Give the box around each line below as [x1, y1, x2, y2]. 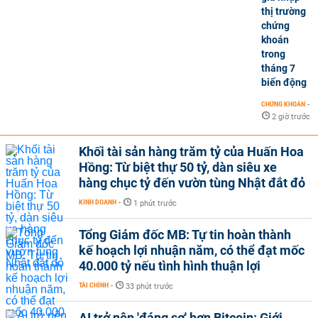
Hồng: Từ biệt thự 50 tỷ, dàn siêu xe [79, 160, 277, 175]
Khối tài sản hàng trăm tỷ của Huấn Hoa [79, 144, 304, 159]
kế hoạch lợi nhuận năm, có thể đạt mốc [79, 243, 305, 258]
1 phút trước [133, 199, 177, 208]
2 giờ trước [272, 112, 310, 121]
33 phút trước [126, 282, 173, 291]
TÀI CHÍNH [79, 281, 109, 289]
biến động [261, 77, 307, 88]
